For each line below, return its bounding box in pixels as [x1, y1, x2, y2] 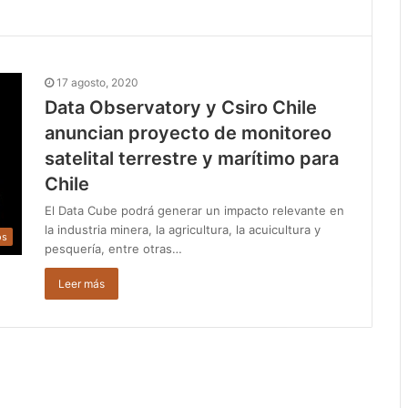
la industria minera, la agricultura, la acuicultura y [45, 222, 321, 238]
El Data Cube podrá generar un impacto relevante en [45, 203, 344, 219]
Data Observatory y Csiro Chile [45, 97, 317, 119]
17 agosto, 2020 [56, 76, 138, 90]
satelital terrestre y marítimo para [45, 148, 339, 170]
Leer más [58, 277, 105, 291]
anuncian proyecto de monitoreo [45, 122, 331, 145]
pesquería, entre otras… [45, 241, 182, 257]
